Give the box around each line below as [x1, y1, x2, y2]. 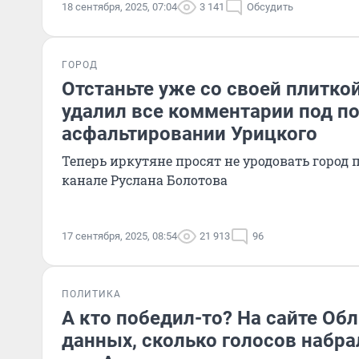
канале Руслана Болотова [62, 171, 228, 188]
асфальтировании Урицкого [62, 123, 317, 145]
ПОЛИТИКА [62, 288, 121, 300]
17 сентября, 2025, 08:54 [62, 230, 177, 242]
